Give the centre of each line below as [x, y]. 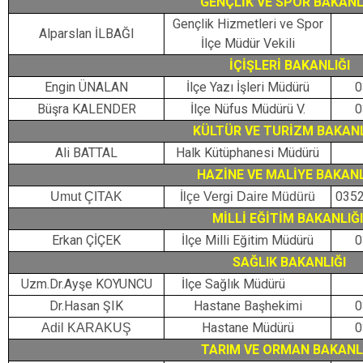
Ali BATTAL [86, 153]
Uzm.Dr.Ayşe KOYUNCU [86, 284]
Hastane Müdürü [248, 328]
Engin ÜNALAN [86, 87]
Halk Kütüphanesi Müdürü [248, 153]
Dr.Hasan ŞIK [86, 306]
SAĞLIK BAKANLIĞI [289, 262]
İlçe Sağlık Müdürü [225, 284]
